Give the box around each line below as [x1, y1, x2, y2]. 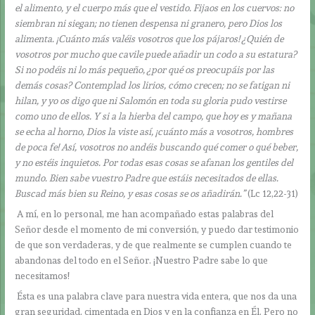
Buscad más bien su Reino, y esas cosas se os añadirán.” [15, 187, 246, 199]
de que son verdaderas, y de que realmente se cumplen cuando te [15, 238, 292, 250]
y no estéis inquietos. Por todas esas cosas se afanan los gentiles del [15, 156, 294, 168]
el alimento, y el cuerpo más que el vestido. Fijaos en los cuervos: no [15, 1, 295, 13]
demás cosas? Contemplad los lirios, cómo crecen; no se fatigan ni [15, 79, 290, 91]
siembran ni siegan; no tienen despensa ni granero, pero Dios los [15, 17, 283, 29]
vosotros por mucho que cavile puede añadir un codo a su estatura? [15, 48, 297, 60]
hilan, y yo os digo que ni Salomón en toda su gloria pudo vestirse [15, 94, 287, 106]
